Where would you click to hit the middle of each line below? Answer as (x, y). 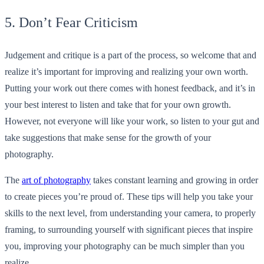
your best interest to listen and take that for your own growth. (118, 104)
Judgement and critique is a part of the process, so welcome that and (131, 55)
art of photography (56, 180)
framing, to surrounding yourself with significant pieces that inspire (129, 229)
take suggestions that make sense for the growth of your (108, 137)
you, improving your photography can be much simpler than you (125, 246)
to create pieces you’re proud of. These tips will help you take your (129, 196)
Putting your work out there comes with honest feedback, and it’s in (130, 88)
